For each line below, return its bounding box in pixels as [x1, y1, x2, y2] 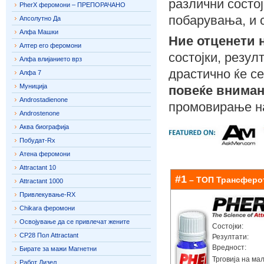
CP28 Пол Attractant [19, 232, 78, 239]
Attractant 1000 [19, 177, 63, 184]
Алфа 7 [19, 69, 41, 76]
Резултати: [212, 233, 249, 241]
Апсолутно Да [19, 15, 61, 22]
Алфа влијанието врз [19, 55, 82, 62]
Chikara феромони [19, 204, 75, 212]
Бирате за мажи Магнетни [19, 245, 97, 252]
